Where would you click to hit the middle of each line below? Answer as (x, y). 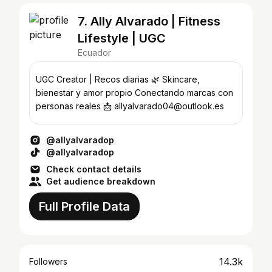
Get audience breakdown (101, 181)
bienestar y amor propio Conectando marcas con (134, 93)
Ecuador (94, 53)
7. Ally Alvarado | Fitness (149, 21)
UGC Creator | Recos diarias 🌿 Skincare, (118, 79)
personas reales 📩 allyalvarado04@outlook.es (130, 106)
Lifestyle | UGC (122, 38)
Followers (48, 261)
